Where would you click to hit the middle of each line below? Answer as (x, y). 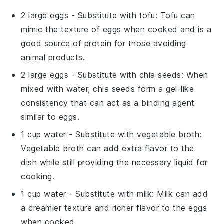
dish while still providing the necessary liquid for (114, 163)
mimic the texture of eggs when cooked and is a (116, 30)
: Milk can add (180, 194)
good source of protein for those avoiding (104, 44)
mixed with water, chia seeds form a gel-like (108, 89)
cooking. (38, 177)
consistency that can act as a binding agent (108, 103)
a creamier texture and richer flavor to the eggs (114, 208)
